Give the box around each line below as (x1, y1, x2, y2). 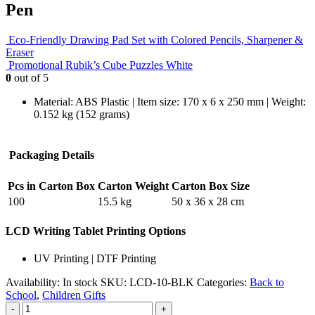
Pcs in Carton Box (8, 179, 95, 192)
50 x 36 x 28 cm (172, 195, 244, 207)
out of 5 (11, 71, 49, 84)
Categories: (197, 276, 250, 289)
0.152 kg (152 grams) (34, 108, 129, 120)
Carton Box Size (172, 179, 250, 192)
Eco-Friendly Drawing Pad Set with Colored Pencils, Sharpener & (8, 33, 303, 46)
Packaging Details (8, 148, 94, 161)
